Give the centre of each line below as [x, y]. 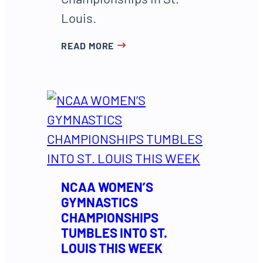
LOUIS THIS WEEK [112, 247]
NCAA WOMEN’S [107, 186]
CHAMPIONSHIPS [110, 217]
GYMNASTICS [100, 202]
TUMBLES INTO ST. [114, 232]
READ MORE [88, 46]
